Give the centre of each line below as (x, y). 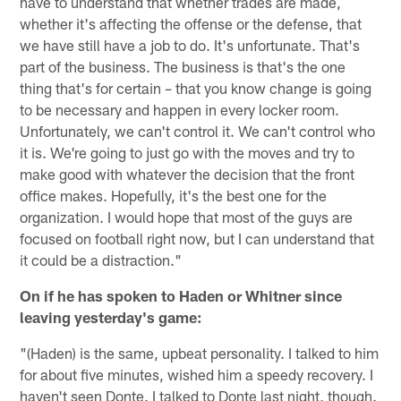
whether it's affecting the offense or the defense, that (191, 23)
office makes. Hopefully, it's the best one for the (174, 195)
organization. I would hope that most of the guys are (187, 216)
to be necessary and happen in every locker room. (180, 109)
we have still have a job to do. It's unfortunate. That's (190, 44)
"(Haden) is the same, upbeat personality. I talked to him (200, 352)
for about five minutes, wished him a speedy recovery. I (197, 374)
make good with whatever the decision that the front (188, 173)
